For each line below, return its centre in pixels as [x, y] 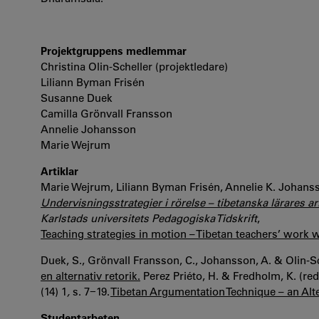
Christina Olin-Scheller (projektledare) [134, 67]
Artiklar [59, 171]
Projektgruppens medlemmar [114, 51]
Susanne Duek [77, 98]
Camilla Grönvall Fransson [106, 114]
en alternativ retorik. [90, 276]
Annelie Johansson [88, 129]
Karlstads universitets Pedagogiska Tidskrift [149, 218]
